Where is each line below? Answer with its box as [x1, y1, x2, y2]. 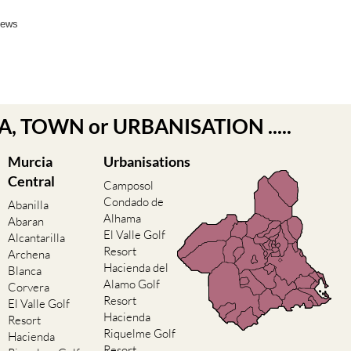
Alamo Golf [103, 277, 160, 292]
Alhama [103, 211, 141, 226]
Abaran [8, 214, 44, 230]
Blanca [8, 263, 42, 279]
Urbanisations [103, 153, 190, 171]
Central [8, 172, 55, 190]
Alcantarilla [8, 230, 65, 246]
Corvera [8, 280, 49, 295]
